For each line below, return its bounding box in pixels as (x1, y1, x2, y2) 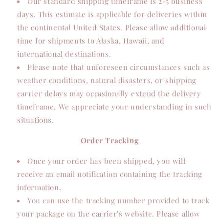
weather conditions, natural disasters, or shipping (17, 75, 197, 85)
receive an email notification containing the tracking (17, 169, 202, 179)
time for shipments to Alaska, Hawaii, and (17, 36, 165, 45)
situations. (17, 115, 54, 125)
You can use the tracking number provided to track (27, 196, 210, 205)
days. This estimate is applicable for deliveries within (17, 9, 208, 19)
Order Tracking (80, 135, 139, 145)
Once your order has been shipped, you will (27, 156, 186, 166)
